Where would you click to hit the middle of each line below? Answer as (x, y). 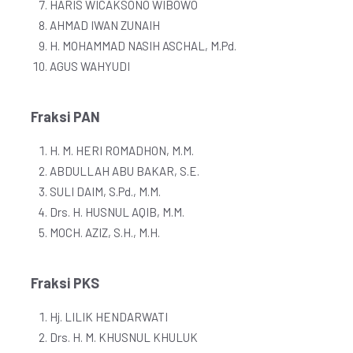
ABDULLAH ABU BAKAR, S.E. (124, 171)
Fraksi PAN (65, 117)
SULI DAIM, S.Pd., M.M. (105, 191)
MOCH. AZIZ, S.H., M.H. (105, 232)
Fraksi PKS (65, 283)
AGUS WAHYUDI (90, 66)
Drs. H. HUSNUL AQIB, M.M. (117, 212)
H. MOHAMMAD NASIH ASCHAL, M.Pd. (143, 46)
